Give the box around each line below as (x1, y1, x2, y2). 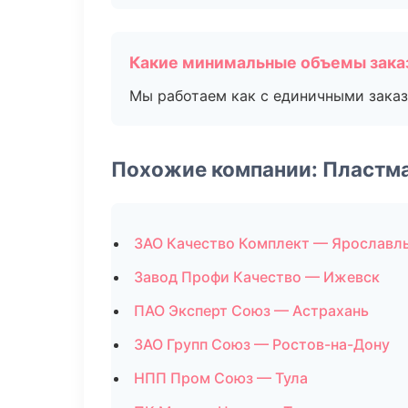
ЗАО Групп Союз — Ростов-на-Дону (134, 335, 390, 353)
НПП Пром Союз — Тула (134, 369, 308, 387)
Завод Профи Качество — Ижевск (134, 268, 380, 286)
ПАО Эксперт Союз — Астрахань (134, 301, 369, 320)
